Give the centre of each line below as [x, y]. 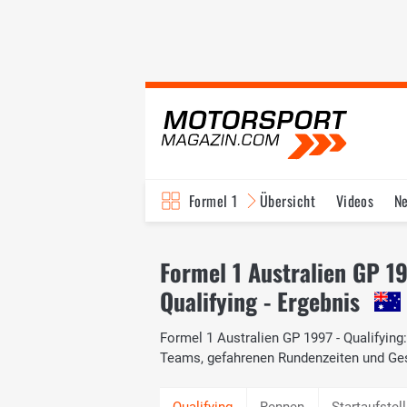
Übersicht [288, 201]
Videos [355, 201]
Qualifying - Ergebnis [260, 301]
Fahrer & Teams [325, 243]
